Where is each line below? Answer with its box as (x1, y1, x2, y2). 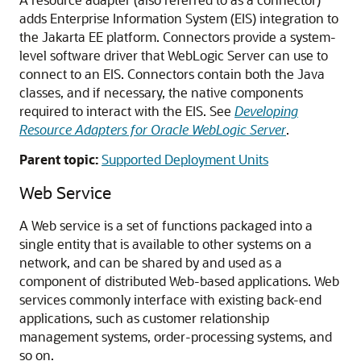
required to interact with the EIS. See (19, 102, 234, 120)
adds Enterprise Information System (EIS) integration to (19, 10, 338, 27)
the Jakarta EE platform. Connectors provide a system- (19, 28, 336, 46)
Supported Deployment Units (102, 151, 268, 168)
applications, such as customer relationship (19, 309, 269, 327)
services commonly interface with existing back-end (19, 291, 322, 309)
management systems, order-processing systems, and (19, 328, 332, 346)
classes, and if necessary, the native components (19, 84, 303, 102)
